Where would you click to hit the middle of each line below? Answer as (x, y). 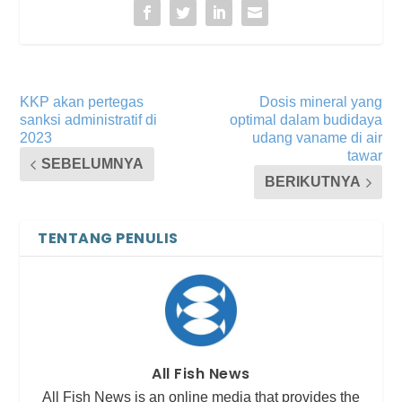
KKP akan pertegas (82, 102)
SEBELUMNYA (93, 164)
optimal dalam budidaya (306, 120)
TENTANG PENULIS (108, 239)
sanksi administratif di (89, 120)
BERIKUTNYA (312, 182)
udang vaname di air (317, 138)
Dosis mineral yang (320, 102)
